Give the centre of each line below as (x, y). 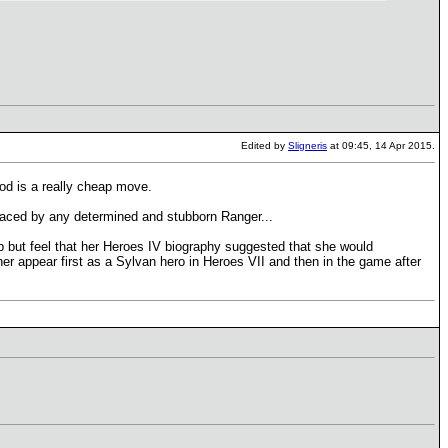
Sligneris (307, 145)
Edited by (264, 145)
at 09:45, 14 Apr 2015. (381, 145)
